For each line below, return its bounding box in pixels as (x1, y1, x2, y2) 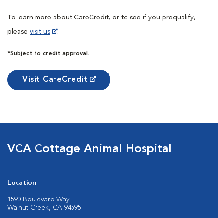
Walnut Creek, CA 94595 (7, 204, 81, 211)
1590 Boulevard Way (7, 196, 69, 203)
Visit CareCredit (22, 75, 88, 84)
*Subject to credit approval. (7, 50, 89, 56)
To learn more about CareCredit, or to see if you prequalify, (7, 14, 196, 21)
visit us (30, 28, 50, 35)
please (7, 28, 30, 35)
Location (7, 179, 36, 186)
